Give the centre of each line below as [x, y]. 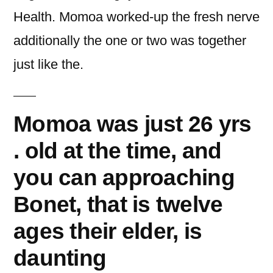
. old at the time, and [118, 151]
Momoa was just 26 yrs [133, 124]
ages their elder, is [108, 231]
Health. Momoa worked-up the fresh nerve [136, 17]
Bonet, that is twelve [118, 204]
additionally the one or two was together [130, 41]
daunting [60, 258]
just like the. [48, 64]
